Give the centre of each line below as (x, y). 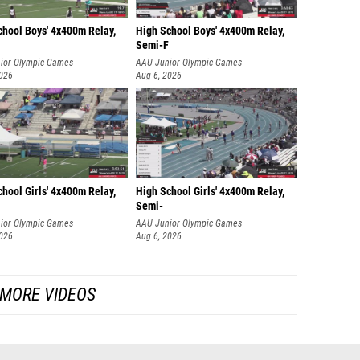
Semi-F (152, 45)
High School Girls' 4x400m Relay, (210, 192)
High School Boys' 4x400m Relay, (210, 31)
